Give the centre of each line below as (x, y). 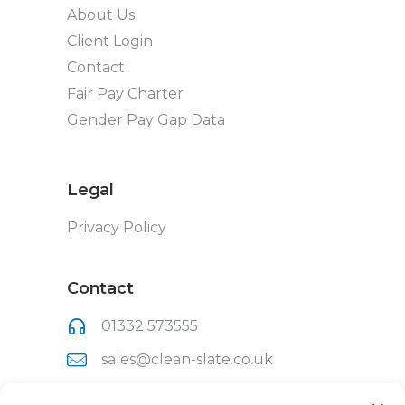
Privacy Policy (117, 227)
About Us (101, 14)
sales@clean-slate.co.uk (187, 359)
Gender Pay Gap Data (146, 119)
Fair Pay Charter (125, 93)
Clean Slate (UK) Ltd (175, 392)
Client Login (110, 41)
